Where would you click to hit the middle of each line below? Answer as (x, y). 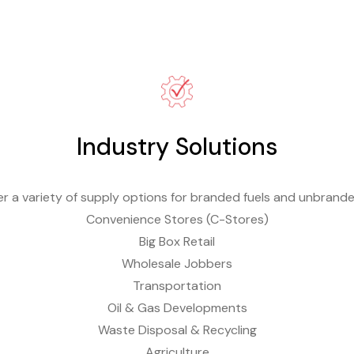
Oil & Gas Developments (177, 308)
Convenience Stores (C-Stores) (177, 219)
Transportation (177, 286)
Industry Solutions (177, 147)
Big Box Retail (177, 241)
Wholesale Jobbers (177, 264)
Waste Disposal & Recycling (177, 330)
